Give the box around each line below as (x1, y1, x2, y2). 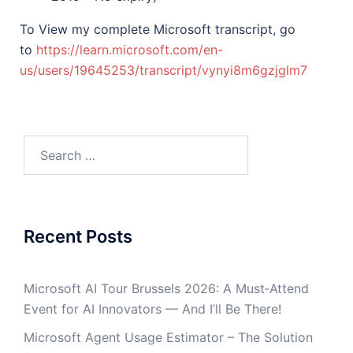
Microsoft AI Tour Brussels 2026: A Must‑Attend (24, 281, 309, 296)
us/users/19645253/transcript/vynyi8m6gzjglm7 (20, 62, 307, 78)
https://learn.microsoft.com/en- (36, 42, 223, 58)
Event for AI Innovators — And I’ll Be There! (24, 301, 281, 317)
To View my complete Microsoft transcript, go (20, 21, 295, 37)
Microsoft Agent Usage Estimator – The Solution (24, 329, 313, 345)
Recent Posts (24, 226, 132, 247)
